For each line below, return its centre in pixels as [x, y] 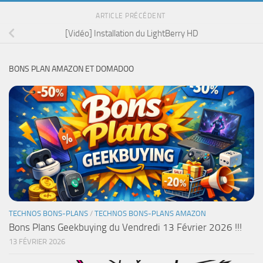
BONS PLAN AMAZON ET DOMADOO [71, 69]
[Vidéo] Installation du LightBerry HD [131, 33]
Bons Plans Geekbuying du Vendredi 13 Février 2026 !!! [125, 227]
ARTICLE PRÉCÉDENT [131, 16]
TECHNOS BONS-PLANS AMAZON [150, 213]
